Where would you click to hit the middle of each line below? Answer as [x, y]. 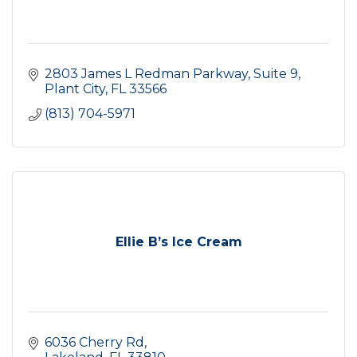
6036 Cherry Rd [94, 342]
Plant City [75, 88]
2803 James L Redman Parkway [146, 73]
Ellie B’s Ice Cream [178, 241]
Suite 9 [276, 73]
